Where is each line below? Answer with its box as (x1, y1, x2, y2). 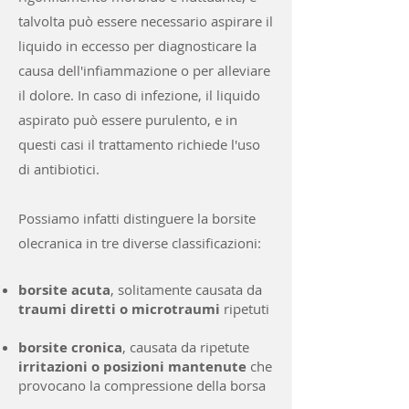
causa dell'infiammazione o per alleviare (18, 61, 270, 79)
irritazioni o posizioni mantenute (18, 357, 250, 376)
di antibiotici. (18, 160, 100, 178)
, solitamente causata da (110, 280, 262, 299)
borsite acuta (18, 280, 110, 299)
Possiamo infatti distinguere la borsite (18, 209, 256, 227)
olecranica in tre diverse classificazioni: (18, 234, 261, 252)
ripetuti (224, 299, 269, 318)
